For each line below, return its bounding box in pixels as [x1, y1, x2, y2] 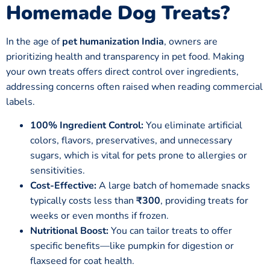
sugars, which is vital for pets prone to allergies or [30, 149, 247, 163]
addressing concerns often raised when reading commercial [6, 80, 263, 94]
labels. [6, 95, 35, 109]
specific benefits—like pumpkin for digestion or [30, 239, 234, 253]
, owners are [164, 35, 218, 49]
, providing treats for [160, 194, 248, 208]
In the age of [6, 35, 62, 49]
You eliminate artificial [143, 119, 242, 133]
